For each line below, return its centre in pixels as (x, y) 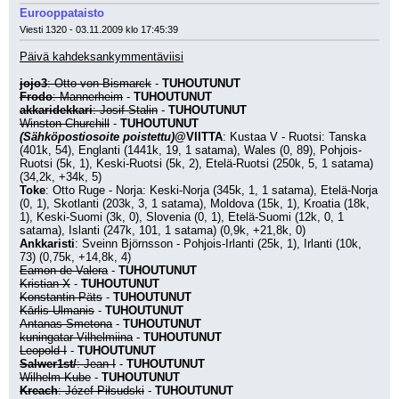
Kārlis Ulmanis (57, 310)
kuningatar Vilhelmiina (76, 337)
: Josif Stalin (125, 110)
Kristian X (45, 284)
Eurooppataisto (62, 13)
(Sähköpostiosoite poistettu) (97, 137)
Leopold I (43, 350)
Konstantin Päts (61, 297)
